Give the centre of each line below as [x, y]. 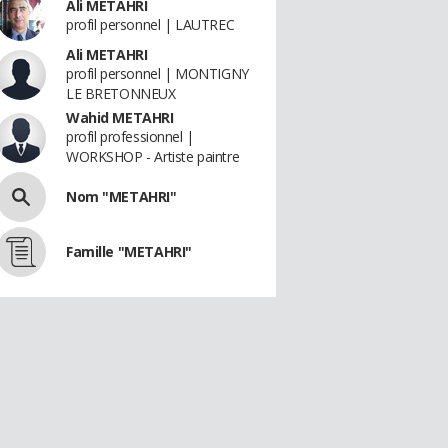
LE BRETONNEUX [121, 93]
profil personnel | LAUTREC [150, 24]
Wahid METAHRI [120, 117]
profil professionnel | [130, 136]
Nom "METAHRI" [121, 196]
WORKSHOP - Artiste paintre [153, 156]
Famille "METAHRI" [129, 251]
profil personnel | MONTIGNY [157, 73]
